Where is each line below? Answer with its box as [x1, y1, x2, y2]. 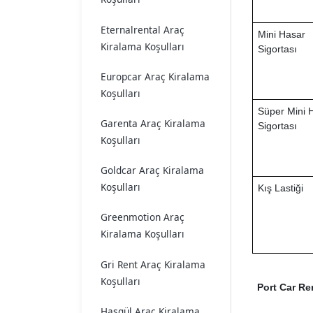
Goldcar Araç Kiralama [101, 163, 204, 177]
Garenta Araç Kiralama [101, 117, 205, 130]
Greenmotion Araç [101, 210, 184, 224]
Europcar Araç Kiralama [101, 69, 210, 83]
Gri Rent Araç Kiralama [101, 257, 205, 271]
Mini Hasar [257, 29, 305, 41]
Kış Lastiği [257, 182, 303, 194]
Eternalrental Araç [101, 22, 184, 36]
